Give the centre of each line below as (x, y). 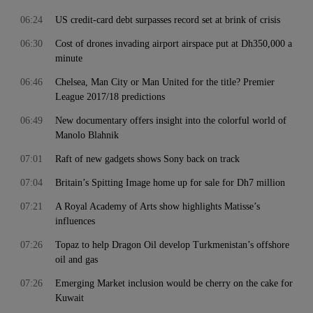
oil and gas (77, 260)
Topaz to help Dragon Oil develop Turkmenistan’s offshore (172, 245)
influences (75, 221)
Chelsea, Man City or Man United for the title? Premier (165, 82)
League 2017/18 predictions (110, 97)
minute (69, 58)
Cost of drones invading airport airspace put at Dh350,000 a (174, 44)
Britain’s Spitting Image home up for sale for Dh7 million (170, 183)
